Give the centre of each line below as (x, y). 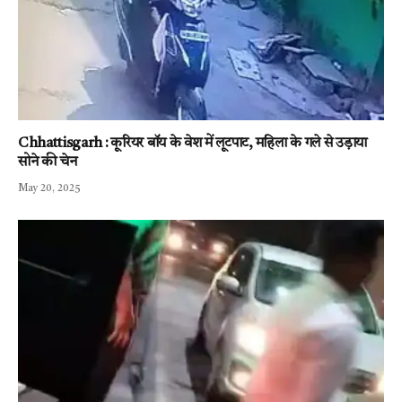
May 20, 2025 (49, 188)
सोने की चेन (48, 162)
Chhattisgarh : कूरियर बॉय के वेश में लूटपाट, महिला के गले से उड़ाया (192, 143)
